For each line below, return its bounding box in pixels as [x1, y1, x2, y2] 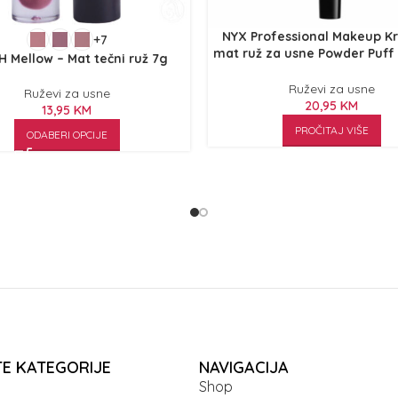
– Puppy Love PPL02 [269, 62, 394, 78]
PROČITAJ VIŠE [294, 123, 369, 138]
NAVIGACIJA [199, 357, 289, 378]
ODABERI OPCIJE [26, 128, 107, 141]
